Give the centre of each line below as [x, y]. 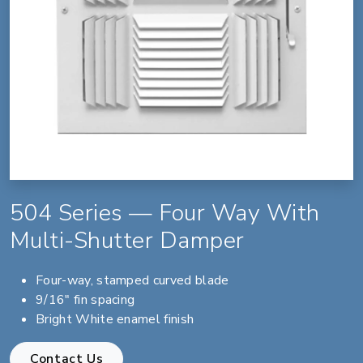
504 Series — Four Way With [165, 212]
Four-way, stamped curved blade [132, 280]
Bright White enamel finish [115, 319]
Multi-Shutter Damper [127, 240]
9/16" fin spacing [85, 299]
